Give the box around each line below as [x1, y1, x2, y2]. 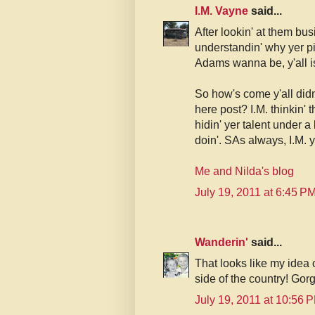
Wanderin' [195, 236, 248, 249]
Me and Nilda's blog [195, 165, 294, 178]
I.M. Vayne [195, 5, 248, 18]
